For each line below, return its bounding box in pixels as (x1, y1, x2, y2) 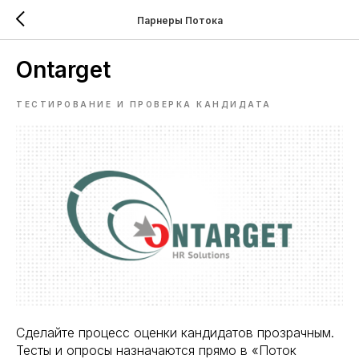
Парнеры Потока (136, 14, 223, 26)
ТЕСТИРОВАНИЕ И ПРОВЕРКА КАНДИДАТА (16, 99, 272, 109)
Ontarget (16, 56, 111, 83)
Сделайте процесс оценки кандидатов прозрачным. (16, 324, 334, 341)
